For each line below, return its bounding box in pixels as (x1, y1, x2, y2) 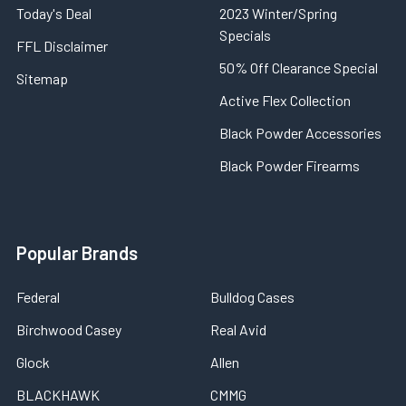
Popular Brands (16, 242, 138, 264)
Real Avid (210, 321, 266, 338)
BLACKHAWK (16, 386, 100, 403)
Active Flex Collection (219, 92, 351, 109)
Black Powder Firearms (219, 157, 360, 174)
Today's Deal (16, 5, 92, 22)
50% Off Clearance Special (219, 59, 378, 76)
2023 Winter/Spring (219, 5, 337, 22)
